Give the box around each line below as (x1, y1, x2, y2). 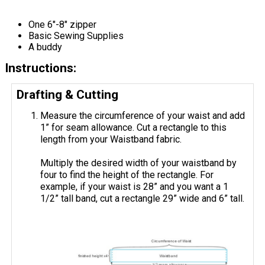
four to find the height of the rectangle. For (40, 169, 214, 181)
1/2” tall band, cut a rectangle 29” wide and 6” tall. (40, 193, 245, 205)
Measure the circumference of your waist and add (40, 110, 245, 122)
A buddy (28, 41, 62, 53)
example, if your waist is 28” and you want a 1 (40, 181, 229, 193)
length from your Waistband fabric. (40, 134, 182, 146)
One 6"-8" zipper (28, 19, 96, 31)
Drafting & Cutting (17, 88, 119, 102)
